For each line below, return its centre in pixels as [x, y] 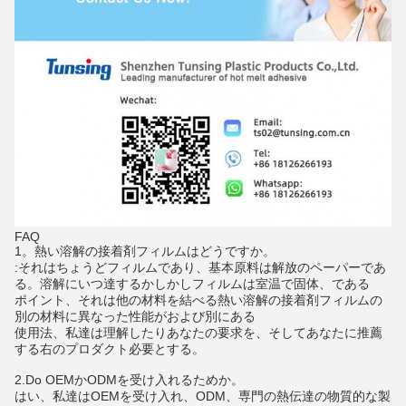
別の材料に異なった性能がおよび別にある [135, 317]
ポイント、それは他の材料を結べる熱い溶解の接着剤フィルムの [198, 300]
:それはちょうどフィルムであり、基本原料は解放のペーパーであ [200, 268]
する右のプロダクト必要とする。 [110, 349]
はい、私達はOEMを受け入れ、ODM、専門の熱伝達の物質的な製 [203, 396]
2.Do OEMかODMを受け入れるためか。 [129, 380]
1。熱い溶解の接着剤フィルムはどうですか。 [145, 251]
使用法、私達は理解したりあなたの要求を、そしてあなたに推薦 [198, 333]
